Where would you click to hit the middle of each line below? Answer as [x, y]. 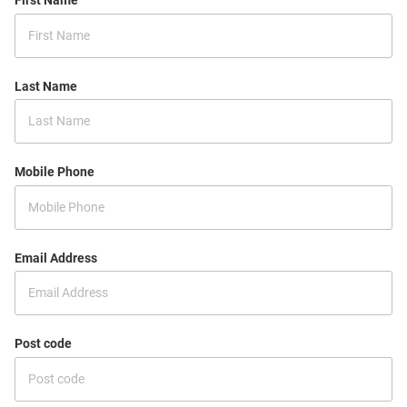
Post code [43, 343]
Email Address [56, 258]
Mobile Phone [55, 172]
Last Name [46, 86]
